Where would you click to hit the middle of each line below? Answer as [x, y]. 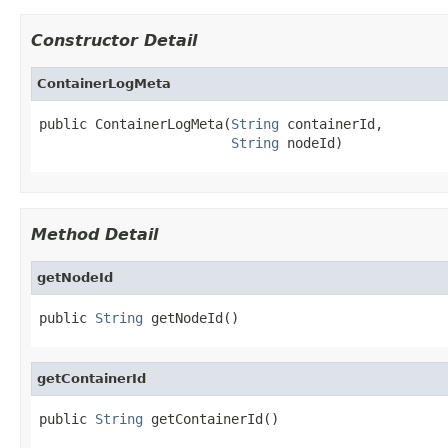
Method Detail [94, 234]
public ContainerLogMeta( [135, 123]
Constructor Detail [114, 40]
